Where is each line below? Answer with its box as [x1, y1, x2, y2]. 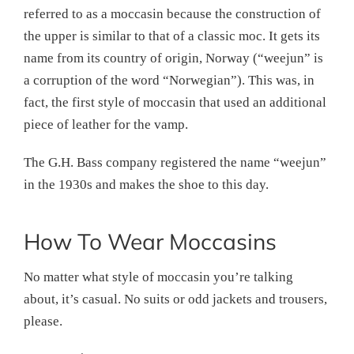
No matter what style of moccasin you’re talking [24, 269, 293, 284]
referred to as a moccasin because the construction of [24, 6, 321, 21]
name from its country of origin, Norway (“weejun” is [24, 50, 323, 66]
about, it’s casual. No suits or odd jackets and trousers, [24, 291, 327, 307]
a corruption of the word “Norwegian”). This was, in [24, 72, 314, 88]
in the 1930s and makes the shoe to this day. [24, 176, 269, 192]
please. [24, 313, 62, 329]
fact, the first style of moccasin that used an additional [24, 94, 326, 110]
